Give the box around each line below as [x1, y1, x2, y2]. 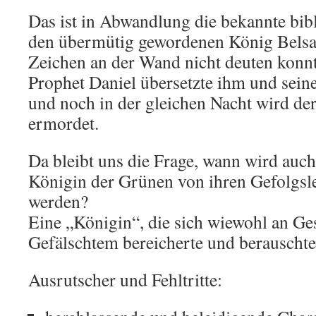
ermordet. [28, 111, 99, 135]
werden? [28, 189, 88, 213]
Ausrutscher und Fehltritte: [28, 267, 222, 291]
